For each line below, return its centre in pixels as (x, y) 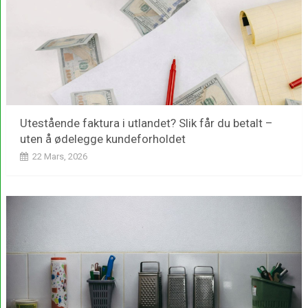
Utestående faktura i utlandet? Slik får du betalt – (146, 123)
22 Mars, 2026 (59, 156)
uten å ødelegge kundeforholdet (102, 139)
